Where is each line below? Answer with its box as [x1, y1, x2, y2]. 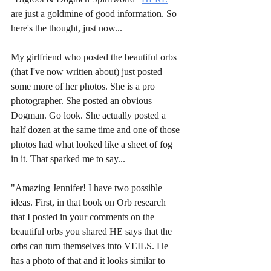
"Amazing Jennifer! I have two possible [11, 183, 165, 193]
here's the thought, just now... [11, 23, 122, 33]
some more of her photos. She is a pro [11, 81, 157, 91]
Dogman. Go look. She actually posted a [11, 110, 168, 120]
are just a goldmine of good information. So [11, 8, 179, 19]
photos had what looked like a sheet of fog [11, 139, 175, 149]
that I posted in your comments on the [11, 212, 157, 222]
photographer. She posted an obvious [11, 96, 154, 106]
